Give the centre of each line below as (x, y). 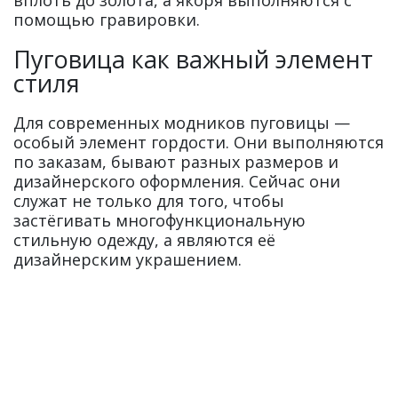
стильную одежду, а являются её (144, 239)
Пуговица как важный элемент (193, 59)
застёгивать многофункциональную (159, 220)
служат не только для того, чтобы (149, 200)
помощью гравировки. (107, 19)
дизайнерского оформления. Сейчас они (177, 181)
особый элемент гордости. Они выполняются (199, 142)
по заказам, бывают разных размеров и (176, 161)
